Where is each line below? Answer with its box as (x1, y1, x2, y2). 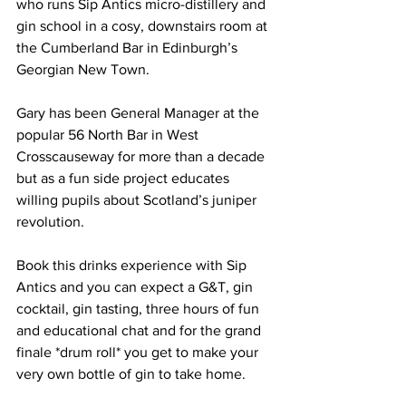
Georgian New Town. (16, 62, 153, 77)
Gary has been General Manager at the (16, 105, 263, 121)
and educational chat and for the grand (16, 323, 265, 338)
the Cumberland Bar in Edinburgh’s (16, 40, 241, 55)
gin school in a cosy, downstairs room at (16, 18, 271, 34)
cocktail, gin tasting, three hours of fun (16, 301, 263, 316)
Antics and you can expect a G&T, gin (16, 279, 256, 295)
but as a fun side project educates (16, 170, 233, 186)
